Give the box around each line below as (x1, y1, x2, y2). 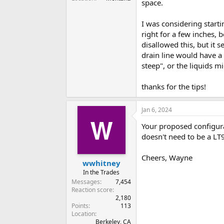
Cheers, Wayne (141, 152, 192, 163)
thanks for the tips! (141, 81, 206, 92)
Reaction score (71, 185, 112, 194)
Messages (71, 177, 100, 186)
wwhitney (82, 157, 120, 168)
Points (71, 201, 88, 210)
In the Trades (83, 167, 119, 176)
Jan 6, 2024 (141, 105, 172, 114)
